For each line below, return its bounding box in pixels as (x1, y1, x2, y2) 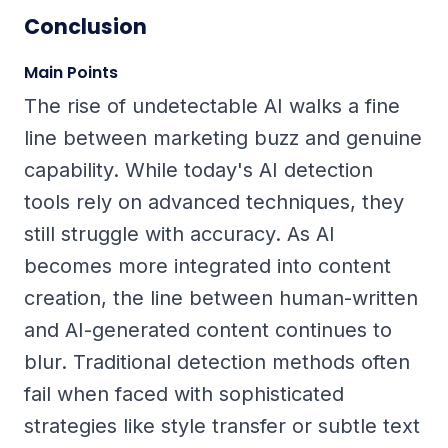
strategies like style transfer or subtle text (24, 413, 420, 438)
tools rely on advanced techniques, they (24, 189, 404, 214)
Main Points (24, 60, 118, 84)
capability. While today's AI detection (24, 157, 373, 182)
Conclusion (24, 11, 147, 41)
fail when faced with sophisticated (24, 381, 344, 406)
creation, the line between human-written (24, 285, 418, 310)
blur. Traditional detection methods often (24, 349, 410, 374)
